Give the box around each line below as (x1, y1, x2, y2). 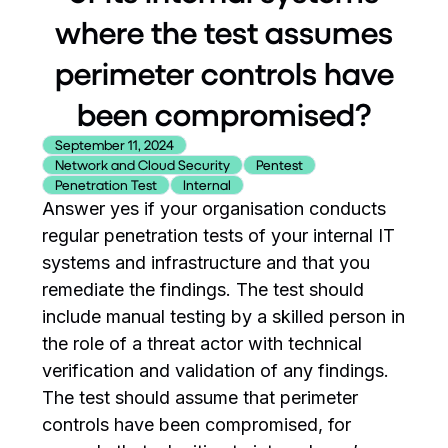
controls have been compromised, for (42, 414, 352, 435)
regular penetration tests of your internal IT (42, 225, 396, 246)
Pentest (256, 156, 304, 173)
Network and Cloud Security (55, 156, 231, 173)
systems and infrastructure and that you (42, 252, 371, 273)
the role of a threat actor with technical (42, 333, 363, 354)
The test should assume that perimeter (42, 387, 359, 408)
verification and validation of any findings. (42, 360, 390, 381)
